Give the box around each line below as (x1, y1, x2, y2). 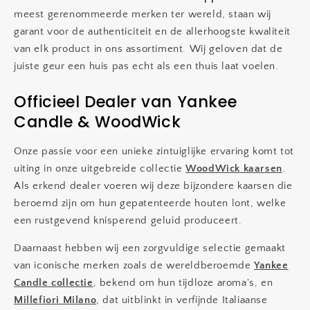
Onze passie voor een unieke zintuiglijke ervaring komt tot (14, 145, 294, 157)
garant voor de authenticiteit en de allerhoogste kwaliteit (14, 26, 291, 37)
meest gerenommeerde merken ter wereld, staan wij (14, 8, 271, 20)
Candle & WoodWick (14, 111, 181, 133)
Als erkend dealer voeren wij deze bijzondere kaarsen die (14, 180, 293, 192)
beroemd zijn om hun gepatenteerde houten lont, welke (14, 197, 286, 209)
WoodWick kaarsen (185, 163, 282, 174)
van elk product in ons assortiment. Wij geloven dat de (14, 43, 283, 55)
